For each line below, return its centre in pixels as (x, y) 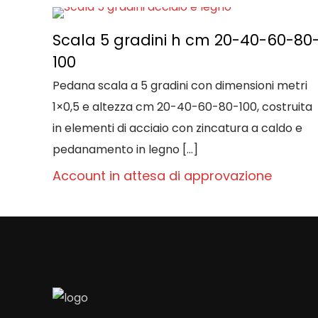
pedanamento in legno (116, 149)
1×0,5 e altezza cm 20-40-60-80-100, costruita (183, 107)
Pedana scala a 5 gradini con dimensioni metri (180, 86)
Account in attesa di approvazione (163, 176)
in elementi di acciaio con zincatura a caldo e (178, 128)
